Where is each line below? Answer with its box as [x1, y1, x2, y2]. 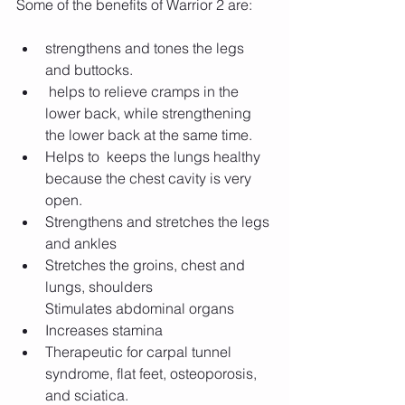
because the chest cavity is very [45, 169, 255, 188]
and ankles [45, 234, 117, 253]
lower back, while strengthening [45, 104, 255, 123]
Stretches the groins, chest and [45, 256, 249, 275]
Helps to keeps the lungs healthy [45, 147, 264, 166]
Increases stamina [45, 321, 163, 340]
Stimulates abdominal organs [45, 299, 234, 318]
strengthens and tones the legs [45, 39, 248, 58]
